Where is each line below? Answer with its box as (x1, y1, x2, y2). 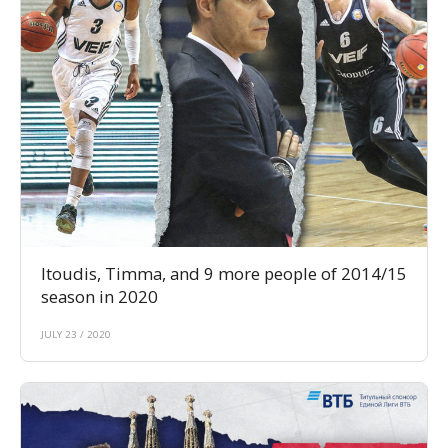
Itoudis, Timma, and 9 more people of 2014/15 (41, 262, 407, 286)
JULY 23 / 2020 (41, 328, 111, 342)
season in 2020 (41, 285, 158, 309)
